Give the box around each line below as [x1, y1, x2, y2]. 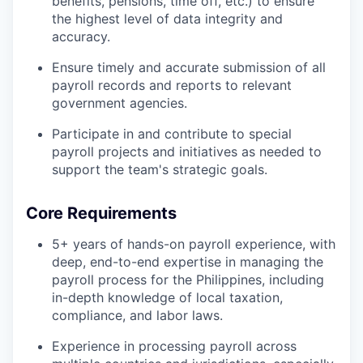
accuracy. [52, 28, 110, 45]
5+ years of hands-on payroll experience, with [52, 235, 335, 252]
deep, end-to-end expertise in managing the [52, 253, 323, 270]
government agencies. [52, 94, 187, 111]
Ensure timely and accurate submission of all [52, 58, 326, 75]
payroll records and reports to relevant [52, 76, 292, 93]
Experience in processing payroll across [52, 337, 297, 354]
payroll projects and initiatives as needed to [52, 143, 322, 160]
